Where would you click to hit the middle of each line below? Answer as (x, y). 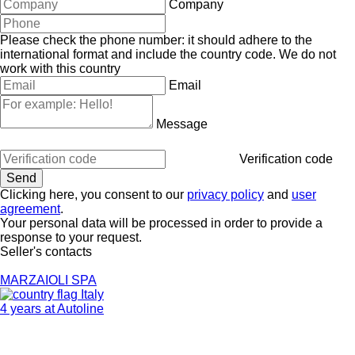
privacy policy (225, 194)
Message (182, 124)
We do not (307, 54)
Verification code (286, 158)
